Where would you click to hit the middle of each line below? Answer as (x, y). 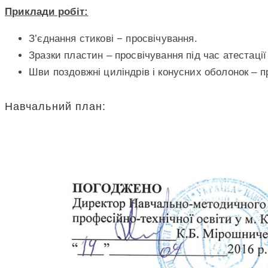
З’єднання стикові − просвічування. (113, 38)
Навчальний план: (56, 106)
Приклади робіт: (47, 11)
